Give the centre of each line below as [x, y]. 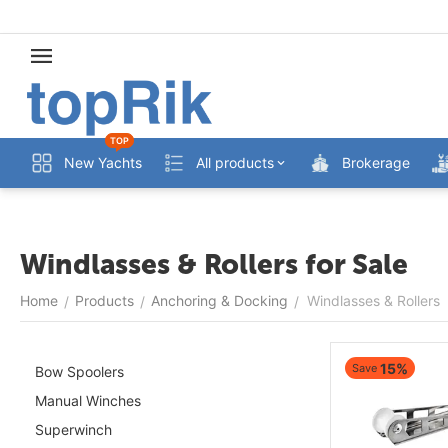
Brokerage [376, 162]
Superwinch [73, 429]
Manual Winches [88, 400]
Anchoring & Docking [219, 300]
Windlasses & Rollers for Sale [214, 264]
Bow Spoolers [79, 371]
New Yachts [103, 162]
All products [235, 162]
